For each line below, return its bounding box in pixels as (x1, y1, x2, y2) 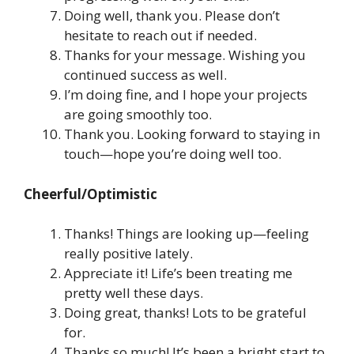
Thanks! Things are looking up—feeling (64, 224, 309, 243)
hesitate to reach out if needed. (64, 26, 257, 45)
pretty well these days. (64, 284, 203, 303)
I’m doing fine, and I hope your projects (64, 85, 307, 104)
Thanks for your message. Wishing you (64, 46, 306, 65)
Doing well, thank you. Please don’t (64, 6, 280, 25)
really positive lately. (64, 244, 193, 263)
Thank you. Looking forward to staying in (64, 125, 320, 144)
